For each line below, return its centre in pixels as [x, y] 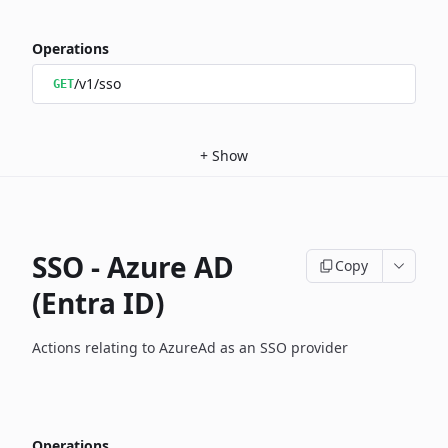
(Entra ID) [98, 303]
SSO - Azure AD [133, 267]
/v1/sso [97, 83]
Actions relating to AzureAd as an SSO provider [190, 347]
